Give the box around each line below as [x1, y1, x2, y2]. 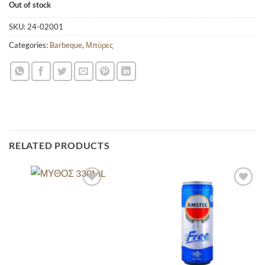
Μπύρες [86, 40, 113, 50]
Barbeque [50, 40, 82, 50]
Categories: [9, 40, 50, 50]
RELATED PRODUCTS [9, 139, 110, 151]
